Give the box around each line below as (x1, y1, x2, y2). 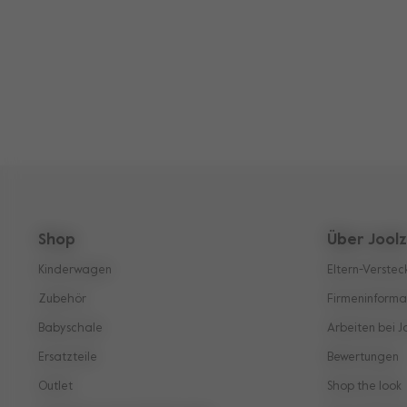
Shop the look (327, 380, 402, 392)
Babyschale (38, 322, 103, 334)
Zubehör (38, 293, 86, 305)
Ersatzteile (38, 351, 97, 363)
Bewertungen (327, 351, 400, 363)
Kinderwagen (38, 263, 112, 276)
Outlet (38, 380, 73, 392)
